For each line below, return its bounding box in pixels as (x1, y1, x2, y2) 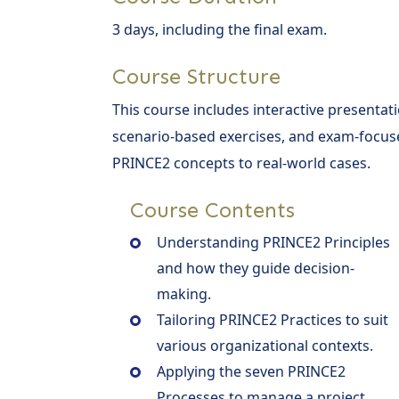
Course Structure (112, 62, 281, 89)
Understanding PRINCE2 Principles (157, 232, 390, 252)
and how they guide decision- (157, 257, 354, 278)
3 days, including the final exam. (112, 19, 327, 39)
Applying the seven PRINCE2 (157, 361, 346, 381)
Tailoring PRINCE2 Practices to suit (157, 309, 388, 330)
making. (157, 283, 211, 304)
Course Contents (130, 196, 295, 223)
